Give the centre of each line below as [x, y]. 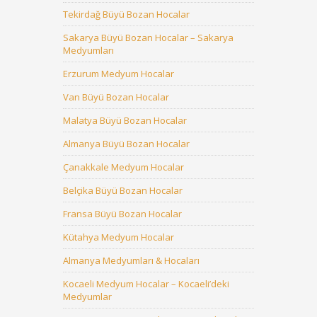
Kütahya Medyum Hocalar [119, 237]
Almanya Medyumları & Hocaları [131, 260]
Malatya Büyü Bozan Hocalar [125, 120]
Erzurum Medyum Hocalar [119, 74]
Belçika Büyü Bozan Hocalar [123, 190]
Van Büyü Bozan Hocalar [116, 97]
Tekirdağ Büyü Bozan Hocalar [126, 14]
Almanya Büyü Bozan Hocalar [126, 144]
